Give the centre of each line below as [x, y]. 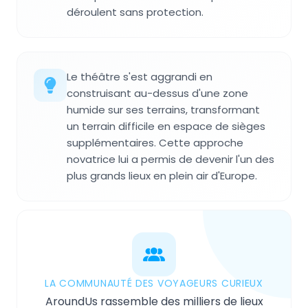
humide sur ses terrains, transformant [163, 110]
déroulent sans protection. [135, 12]
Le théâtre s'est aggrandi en [140, 77]
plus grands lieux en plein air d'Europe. [162, 176]
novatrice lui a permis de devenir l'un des [170, 159]
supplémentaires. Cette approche [155, 143]
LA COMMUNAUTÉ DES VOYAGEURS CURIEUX [154, 284]
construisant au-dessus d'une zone [157, 93]
